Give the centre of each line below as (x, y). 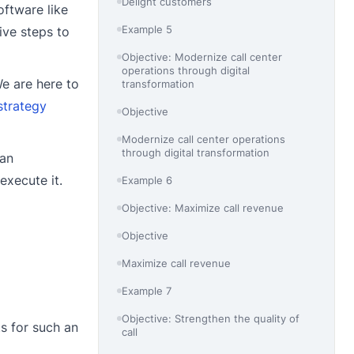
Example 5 (147, 29)
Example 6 (147, 180)
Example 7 (147, 290)
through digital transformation (196, 152)
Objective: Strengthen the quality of (211, 318)
